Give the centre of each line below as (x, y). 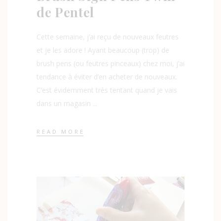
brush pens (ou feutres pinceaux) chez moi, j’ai (110, 64)
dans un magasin (65, 104)
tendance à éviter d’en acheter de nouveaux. (107, 77)
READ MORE (61, 131)
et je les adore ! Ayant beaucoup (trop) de (103, 50)
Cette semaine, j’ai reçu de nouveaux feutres (108, 37)
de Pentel (65, 12)
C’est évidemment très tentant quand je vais (107, 90)
